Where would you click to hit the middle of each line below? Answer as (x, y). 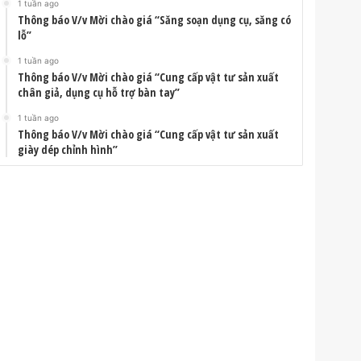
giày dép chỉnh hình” (68, 150)
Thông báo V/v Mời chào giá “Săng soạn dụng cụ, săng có (155, 20)
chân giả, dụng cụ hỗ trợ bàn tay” (99, 93)
